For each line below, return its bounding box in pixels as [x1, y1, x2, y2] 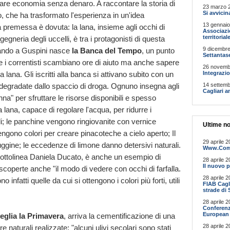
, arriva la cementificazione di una [64, 211, 175, 220]
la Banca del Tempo [72, 46, 142, 55]
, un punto [142, 46, 175, 55]
